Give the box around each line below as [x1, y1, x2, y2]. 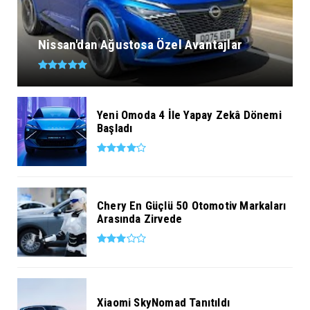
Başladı [97, 120, 133, 135]
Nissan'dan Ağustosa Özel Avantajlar [38, 36, 242, 53]
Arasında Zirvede [97, 211, 183, 226]
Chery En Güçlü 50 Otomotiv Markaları [97, 198, 286, 212]
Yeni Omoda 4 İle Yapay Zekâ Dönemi [97, 107, 282, 122]
